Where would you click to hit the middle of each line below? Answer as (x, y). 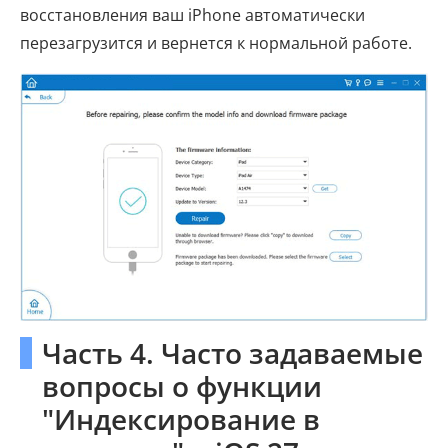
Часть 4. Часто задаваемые (232, 352)
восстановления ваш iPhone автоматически (192, 14)
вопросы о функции (182, 385)
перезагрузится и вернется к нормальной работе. (216, 42)
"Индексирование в (181, 418)
